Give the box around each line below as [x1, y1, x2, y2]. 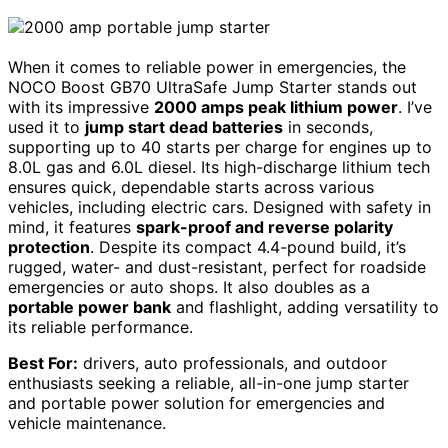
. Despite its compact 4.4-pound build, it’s [90, 236, 406, 257]
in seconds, [283, 116, 373, 137]
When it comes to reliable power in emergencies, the [8, 56, 406, 77]
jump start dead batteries [85, 116, 283, 137]
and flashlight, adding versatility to [171, 296, 439, 317]
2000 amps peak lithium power [154, 96, 398, 117]
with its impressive [8, 96, 154, 117]
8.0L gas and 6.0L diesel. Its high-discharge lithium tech [8, 156, 430, 177]
